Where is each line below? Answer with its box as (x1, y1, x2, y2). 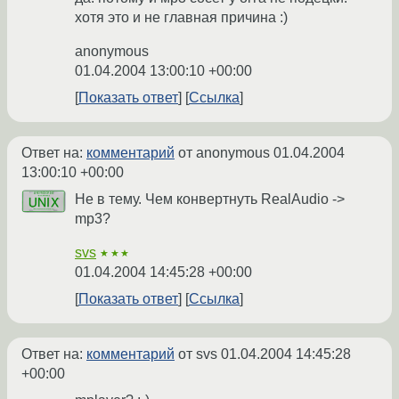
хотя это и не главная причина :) (75, 10, 288, 26)
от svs (175, 346, 221, 362)
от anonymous (175, 145, 273, 161)
